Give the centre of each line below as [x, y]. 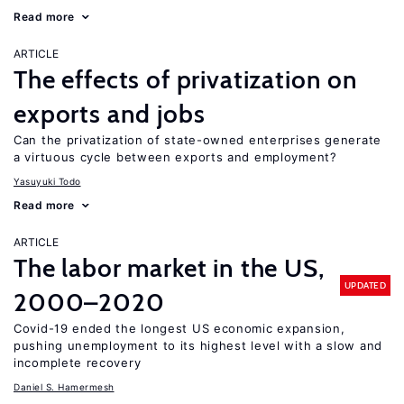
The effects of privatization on [186, 79]
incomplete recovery [78, 363]
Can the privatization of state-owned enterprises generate [197, 140]
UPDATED [365, 285]
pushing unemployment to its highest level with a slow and [198, 345]
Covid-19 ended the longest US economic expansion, [179, 328]
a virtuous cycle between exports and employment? [175, 157]
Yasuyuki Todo [47, 181]
